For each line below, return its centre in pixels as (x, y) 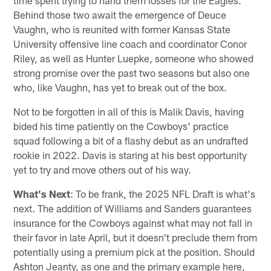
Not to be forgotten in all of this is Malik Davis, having (129, 111)
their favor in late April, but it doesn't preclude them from (135, 237)
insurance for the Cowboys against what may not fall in (133, 222)
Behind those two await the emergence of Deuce (120, 14)
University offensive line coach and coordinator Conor (130, 43)
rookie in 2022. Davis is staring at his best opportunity (130, 155)
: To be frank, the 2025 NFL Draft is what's (163, 193)
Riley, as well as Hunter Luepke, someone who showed (134, 58)
